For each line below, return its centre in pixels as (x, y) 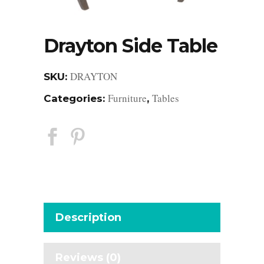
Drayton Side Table (131, 46)
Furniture (127, 98)
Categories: (76, 99)
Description (88, 218)
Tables (166, 98)
